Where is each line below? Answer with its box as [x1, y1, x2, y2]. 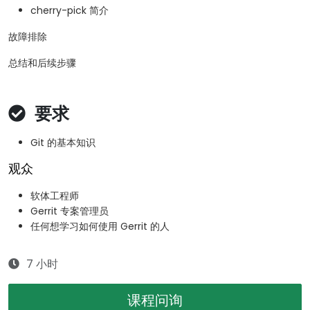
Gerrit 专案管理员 [30, 204, 109, 219]
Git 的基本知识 [30, 136, 95, 150]
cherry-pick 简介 [30, 3, 109, 18]
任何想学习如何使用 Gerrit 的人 [30, 219, 170, 234]
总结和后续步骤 [8, 56, 76, 71]
